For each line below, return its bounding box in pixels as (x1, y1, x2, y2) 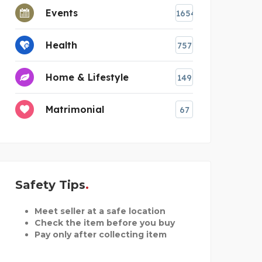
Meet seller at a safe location (34, 205, 166, 216)
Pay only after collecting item (34, 229, 167, 240)
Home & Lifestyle (46, 71, 129, 83)
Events (46, 6, 78, 19)
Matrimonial (46, 103, 104, 115)
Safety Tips (15, 177, 85, 192)
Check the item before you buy (34, 217, 175, 228)
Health (46, 39, 77, 51)
